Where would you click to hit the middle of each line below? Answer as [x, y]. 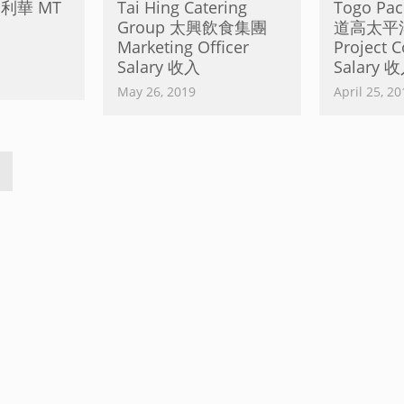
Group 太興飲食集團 [192, 27]
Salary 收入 [159, 67]
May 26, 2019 [156, 92]
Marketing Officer [183, 47]
